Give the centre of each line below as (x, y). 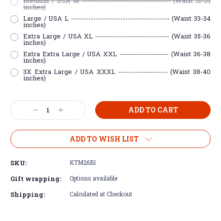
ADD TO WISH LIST (104, 139)
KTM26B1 (83, 162)
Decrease (47, 110)
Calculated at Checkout (101, 194)
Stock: (21, 111)
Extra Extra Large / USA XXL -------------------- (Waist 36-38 (117, 54)
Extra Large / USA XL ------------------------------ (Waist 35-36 (117, 36)
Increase (72, 110)
